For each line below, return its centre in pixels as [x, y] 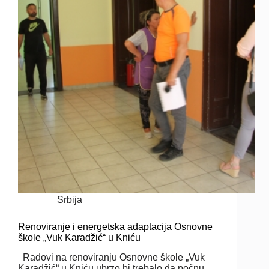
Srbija [70, 199]
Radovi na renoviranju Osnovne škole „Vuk [111, 257]
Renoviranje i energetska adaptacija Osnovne [115, 226]
